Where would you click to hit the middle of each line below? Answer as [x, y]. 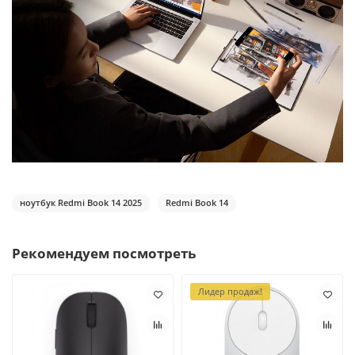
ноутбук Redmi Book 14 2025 [81, 202]
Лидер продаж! [230, 291]
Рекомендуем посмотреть [104, 253]
